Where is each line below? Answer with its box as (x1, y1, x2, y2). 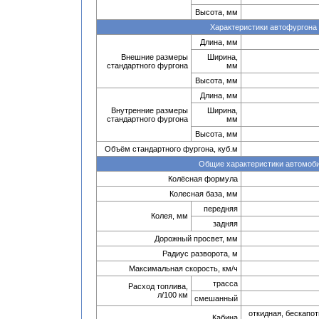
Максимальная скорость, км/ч (129, 264, 238, 273)
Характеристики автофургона (210, 23, 317, 31)
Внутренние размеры (111, 106, 188, 115)
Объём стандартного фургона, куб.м (105, 145, 238, 153)
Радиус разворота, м (162, 249, 238, 258)
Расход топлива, (128, 282, 188, 291)
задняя (213, 219, 238, 228)
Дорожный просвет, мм (155, 234, 238, 243)
